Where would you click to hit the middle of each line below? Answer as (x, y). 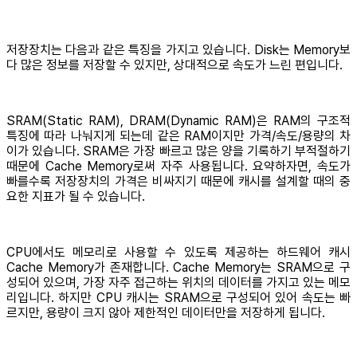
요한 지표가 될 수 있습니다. (76, 197)
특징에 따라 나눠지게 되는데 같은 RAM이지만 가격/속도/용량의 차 (178, 136)
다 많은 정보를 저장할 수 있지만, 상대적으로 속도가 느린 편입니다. (175, 65)
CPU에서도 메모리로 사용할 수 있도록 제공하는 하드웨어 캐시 (178, 253)
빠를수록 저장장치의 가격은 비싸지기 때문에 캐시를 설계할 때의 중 (178, 182)
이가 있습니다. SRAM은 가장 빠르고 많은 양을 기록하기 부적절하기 (178, 151)
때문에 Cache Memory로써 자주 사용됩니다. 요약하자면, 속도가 (178, 167)
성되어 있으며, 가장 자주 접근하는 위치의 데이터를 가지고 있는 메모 (178, 283)
